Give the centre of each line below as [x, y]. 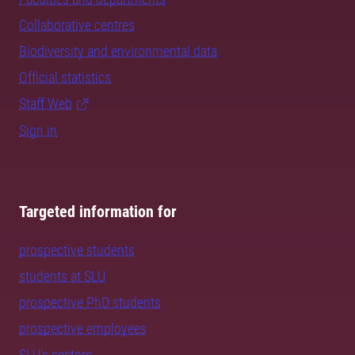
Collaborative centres [77, 25]
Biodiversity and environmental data [118, 52]
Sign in [38, 131]
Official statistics [65, 78]
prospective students [77, 250]
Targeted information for [98, 212]
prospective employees [83, 329]
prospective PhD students [90, 303]
